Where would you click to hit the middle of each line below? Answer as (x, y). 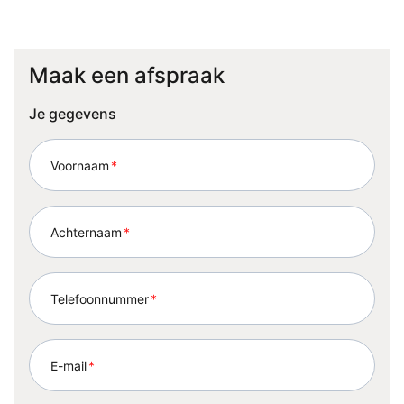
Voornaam (80, 165)
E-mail (69, 365)
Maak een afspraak (127, 75)
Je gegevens (73, 114)
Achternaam (86, 232)
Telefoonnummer (100, 298)
